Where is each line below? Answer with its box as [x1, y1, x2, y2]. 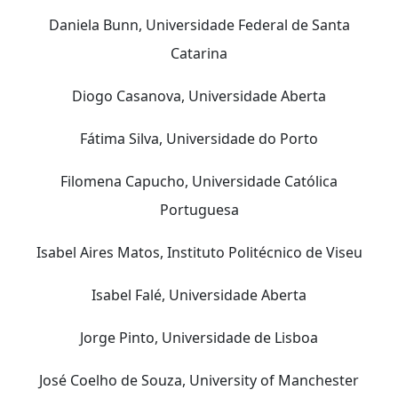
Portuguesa [159, 199, 239, 219]
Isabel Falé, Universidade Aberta [92, 284, 306, 305]
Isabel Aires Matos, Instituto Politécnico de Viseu [36, 242, 362, 262]
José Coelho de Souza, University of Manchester [39, 370, 359, 390]
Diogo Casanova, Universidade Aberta [72, 85, 326, 106]
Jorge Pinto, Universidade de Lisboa [80, 327, 318, 347]
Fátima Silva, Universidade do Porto [80, 128, 318, 148]
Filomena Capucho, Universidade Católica [60, 171, 338, 191]
